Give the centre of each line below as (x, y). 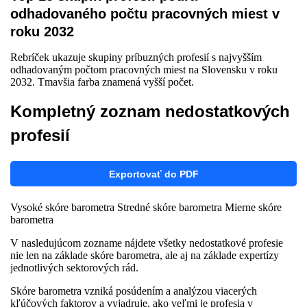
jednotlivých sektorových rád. (74, 268)
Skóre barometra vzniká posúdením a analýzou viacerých (134, 291)
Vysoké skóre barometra (62, 207)
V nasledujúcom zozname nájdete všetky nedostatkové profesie (147, 243)
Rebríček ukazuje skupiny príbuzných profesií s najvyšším (136, 57)
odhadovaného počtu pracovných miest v (145, 14)
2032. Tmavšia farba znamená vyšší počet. (102, 82)
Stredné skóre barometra (170, 207)
